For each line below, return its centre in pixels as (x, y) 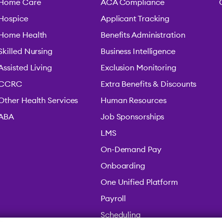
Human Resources (133, 100)
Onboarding (123, 166)
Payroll (113, 198)
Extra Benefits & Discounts (148, 84)
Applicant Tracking (135, 19)
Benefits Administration (143, 35)
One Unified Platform (139, 182)
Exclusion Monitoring (138, 68)
